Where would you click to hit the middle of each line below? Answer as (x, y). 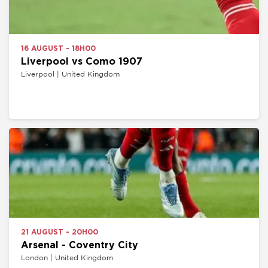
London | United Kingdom (67, 258)
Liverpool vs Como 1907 (81, 61)
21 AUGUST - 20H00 (59, 232)
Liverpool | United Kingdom (70, 74)
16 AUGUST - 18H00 (58, 48)
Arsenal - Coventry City (79, 246)
